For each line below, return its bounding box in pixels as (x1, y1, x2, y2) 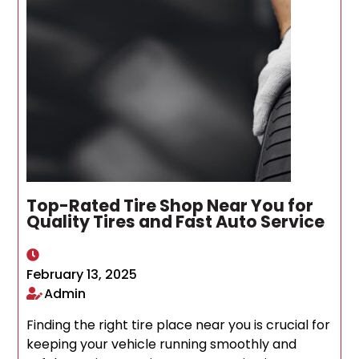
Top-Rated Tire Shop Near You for (26, 194, 314, 218)
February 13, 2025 (26, 265, 138, 284)
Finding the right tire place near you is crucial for (26, 316, 331, 335)
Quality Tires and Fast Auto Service (26, 210, 325, 234)
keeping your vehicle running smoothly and (26, 335, 297, 354)
